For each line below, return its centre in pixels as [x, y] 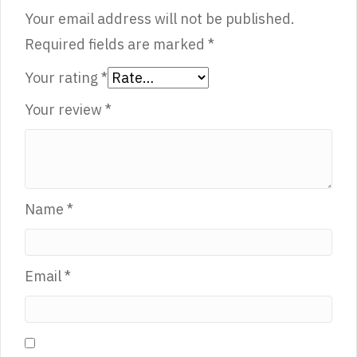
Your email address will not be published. [160, 19]
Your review [65, 110]
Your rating [63, 78]
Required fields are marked [116, 45]
